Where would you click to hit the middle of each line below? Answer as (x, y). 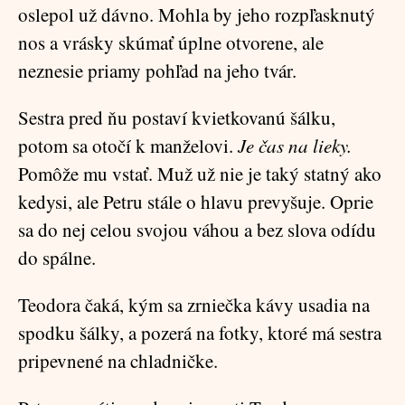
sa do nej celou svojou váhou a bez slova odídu (197, 230)
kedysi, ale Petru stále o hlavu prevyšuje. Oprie (196, 202)
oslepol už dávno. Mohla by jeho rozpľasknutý (197, 14)
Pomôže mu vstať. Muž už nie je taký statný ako (200, 174)
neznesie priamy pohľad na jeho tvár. (157, 71)
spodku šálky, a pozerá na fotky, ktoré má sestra (200, 333)
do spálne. (57, 258)
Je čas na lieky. (295, 146)
